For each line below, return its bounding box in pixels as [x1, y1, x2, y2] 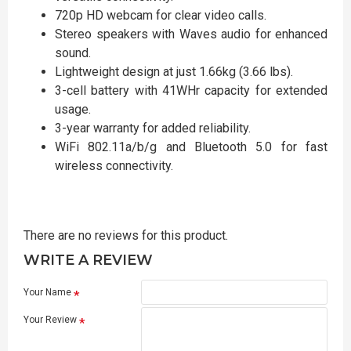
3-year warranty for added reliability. [55, 121, 251, 136]
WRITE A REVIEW [24, 251, 153, 269]
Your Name [24, 287, 71, 298]
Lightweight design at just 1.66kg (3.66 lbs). [55, 64, 293, 79]
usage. [55, 102, 91, 117]
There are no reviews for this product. [24, 228, 228, 243]
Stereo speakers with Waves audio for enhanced [55, 27, 327, 42]
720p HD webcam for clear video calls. [55, 8, 266, 23]
